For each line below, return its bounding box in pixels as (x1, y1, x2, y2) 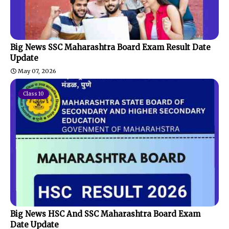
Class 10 (23, 90, 44, 97)
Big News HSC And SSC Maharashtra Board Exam (10, 209, 200, 219)
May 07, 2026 (18, 67, 56, 75)
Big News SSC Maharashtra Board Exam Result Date (10, 42, 211, 52)
